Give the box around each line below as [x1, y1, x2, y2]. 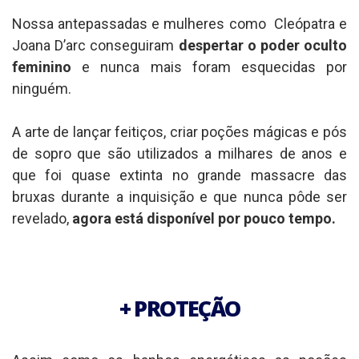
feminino [12, 58, 71, 76]
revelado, [12, 210, 72, 228]
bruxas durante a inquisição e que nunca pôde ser [12, 188, 347, 206]
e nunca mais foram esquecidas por [71, 58, 347, 76]
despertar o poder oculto [178, 37, 347, 54]
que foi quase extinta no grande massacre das [12, 167, 347, 184]
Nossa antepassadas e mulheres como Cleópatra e [12, 15, 347, 33]
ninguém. [12, 80, 71, 98]
